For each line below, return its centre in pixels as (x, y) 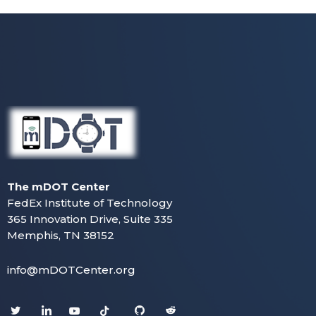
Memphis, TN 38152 (61, 236)
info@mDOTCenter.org (71, 270)
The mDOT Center (59, 187)
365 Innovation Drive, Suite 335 (90, 219)
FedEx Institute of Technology (90, 203)
